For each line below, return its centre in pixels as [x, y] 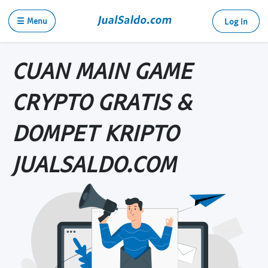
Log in [236, 21]
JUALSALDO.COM [94, 163]
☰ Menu [32, 21]
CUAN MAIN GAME [102, 70]
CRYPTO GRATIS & [102, 101]
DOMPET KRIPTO [95, 132]
